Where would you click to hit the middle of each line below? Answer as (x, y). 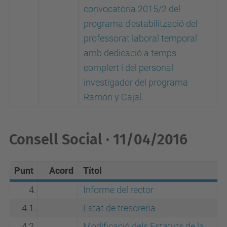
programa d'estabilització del (141, 24)
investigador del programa (136, 82)
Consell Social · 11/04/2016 (98, 140)
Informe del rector (118, 190)
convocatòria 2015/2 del (132, 9)
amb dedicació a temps (130, 53)
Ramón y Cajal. (113, 97)
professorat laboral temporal (140, 38)
